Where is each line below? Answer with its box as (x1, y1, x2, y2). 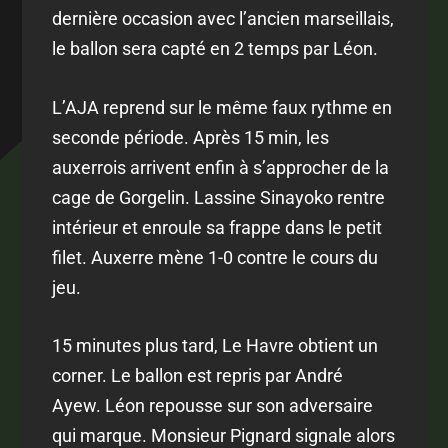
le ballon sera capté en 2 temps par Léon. (52, 37, 379, 59)
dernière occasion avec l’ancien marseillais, (52, 7, 395, 29)
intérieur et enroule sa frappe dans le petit (52, 216, 383, 238)
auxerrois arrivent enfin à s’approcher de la (52, 156, 390, 178)
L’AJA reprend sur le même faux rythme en (52, 96, 393, 118)
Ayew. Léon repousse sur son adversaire (52, 395, 374, 417)
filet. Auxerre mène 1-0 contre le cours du (52, 246, 379, 268)
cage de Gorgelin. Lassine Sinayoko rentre (52, 186, 386, 208)
